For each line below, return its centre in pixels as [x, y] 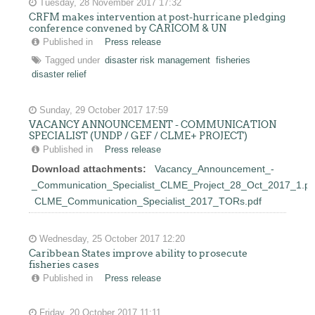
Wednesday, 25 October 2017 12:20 [111, 239]
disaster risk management [158, 60]
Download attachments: [89, 169]
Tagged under [73, 60]
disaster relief [59, 75]
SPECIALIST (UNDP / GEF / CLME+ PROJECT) [139, 136]
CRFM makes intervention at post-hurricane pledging [157, 17]
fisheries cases [64, 264]
